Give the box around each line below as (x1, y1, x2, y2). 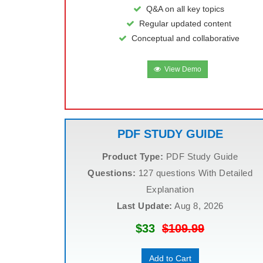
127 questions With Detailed (136, 168, 252, 178)
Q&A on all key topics (146, 4, 224, 14)
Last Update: (116, 201, 173, 211)
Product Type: (102, 151, 164, 161)
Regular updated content (139, 19, 231, 28)
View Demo (160, 65, 201, 73)
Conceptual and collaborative (131, 33, 240, 43)
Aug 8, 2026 (172, 201, 224, 211)
